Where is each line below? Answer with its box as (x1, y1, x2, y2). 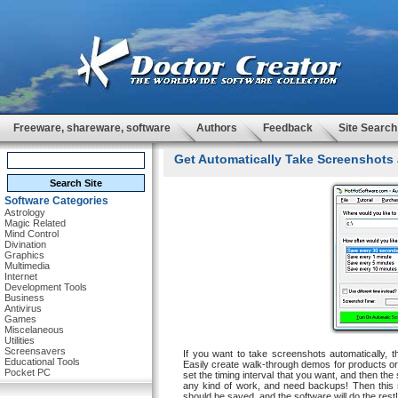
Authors (196, 122, 237, 134)
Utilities (4, 335, 35, 346)
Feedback (263, 122, 313, 134)
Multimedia (4, 260, 50, 271)
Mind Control (4, 228, 59, 239)
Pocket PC (4, 367, 51, 378)
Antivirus (4, 303, 42, 314)
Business (4, 292, 44, 303)
